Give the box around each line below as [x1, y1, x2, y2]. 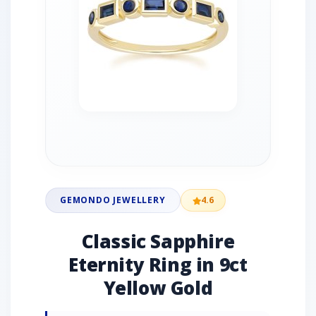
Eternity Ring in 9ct [68, 252, 248, 277]
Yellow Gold [103, 275, 213, 300]
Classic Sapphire [81, 229, 235, 254]
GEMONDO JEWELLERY [60, 194, 166, 206]
